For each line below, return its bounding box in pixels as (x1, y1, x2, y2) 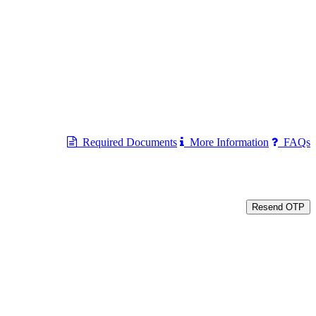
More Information (184, 136, 269, 149)
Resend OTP (252, 202, 305, 213)
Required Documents (77, 136, 177, 149)
